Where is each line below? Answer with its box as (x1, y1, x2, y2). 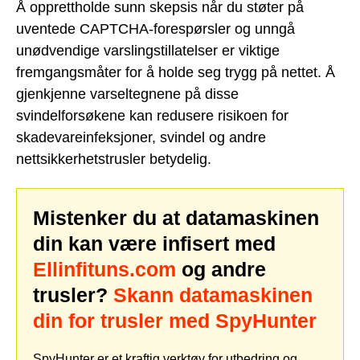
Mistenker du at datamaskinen (33, 206, 319, 229)
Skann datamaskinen (113, 283, 313, 306)
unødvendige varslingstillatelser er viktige (16, 43, 280, 59)
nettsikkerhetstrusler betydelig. (16, 151, 211, 167)
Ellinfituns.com (33, 257, 176, 280)
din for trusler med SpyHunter (33, 309, 317, 332)
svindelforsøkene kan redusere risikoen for (16, 108, 288, 124)
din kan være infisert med (33, 231, 276, 255)
